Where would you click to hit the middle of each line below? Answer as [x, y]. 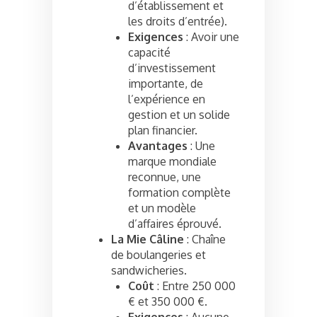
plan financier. [163, 131]
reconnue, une [165, 177]
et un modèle [162, 208]
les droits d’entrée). [178, 22]
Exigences [156, 37]
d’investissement [172, 68]
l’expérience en [167, 99]
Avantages [158, 146]
